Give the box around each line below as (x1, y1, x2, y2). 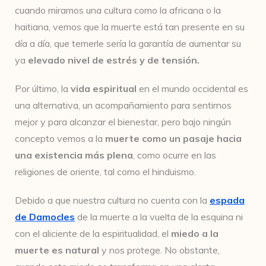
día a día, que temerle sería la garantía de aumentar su (15, 37, 241, 49)
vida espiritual (71, 83, 137, 94)
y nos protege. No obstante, (102, 244, 220, 256)
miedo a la (171, 227, 218, 239)
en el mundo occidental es (137, 83, 248, 94)
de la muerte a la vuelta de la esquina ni (75, 211, 243, 223)
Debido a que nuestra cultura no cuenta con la (15, 194, 210, 206)
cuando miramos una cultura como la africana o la (15, 4, 221, 16)
